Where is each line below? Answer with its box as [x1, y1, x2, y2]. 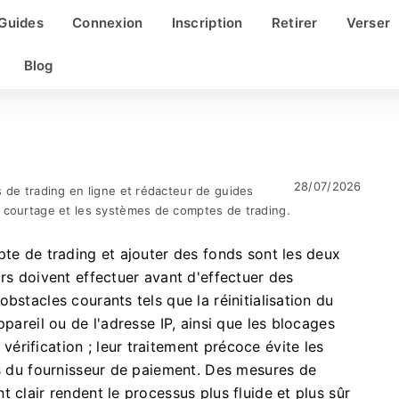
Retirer [271, 14, 318, 31]
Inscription [171, 14, 243, 31]
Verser [346, 14, 391, 31]
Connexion [72, 14, 143, 31]
